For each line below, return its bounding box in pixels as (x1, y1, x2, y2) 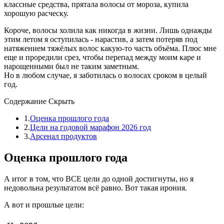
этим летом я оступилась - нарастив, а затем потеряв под (4, 34, 197, 43)
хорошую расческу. (4, 8, 68, 17)
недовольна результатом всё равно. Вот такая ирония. (4, 183, 187, 192)
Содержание (4, 96, 48, 105)
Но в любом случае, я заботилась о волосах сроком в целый (4, 70, 207, 79)
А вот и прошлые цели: (4, 200, 84, 209)
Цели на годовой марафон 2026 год (30, 122, 151, 131)
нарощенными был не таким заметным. (4, 61, 139, 70)
